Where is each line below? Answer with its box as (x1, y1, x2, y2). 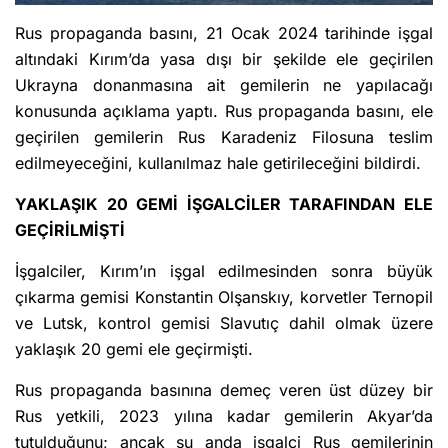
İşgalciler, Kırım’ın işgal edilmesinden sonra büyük (15, 261, 433, 282)
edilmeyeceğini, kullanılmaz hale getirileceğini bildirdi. (15, 153, 421, 174)
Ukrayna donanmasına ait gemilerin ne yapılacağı (15, 75, 433, 96)
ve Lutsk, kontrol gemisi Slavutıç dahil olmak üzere (15, 313, 433, 334)
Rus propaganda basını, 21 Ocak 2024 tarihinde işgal (15, 23, 433, 44)
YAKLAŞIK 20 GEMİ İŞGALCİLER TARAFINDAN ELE (15, 194, 433, 215)
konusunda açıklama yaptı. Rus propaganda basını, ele (15, 101, 433, 122)
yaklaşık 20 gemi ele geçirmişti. (15, 339, 253, 360)
